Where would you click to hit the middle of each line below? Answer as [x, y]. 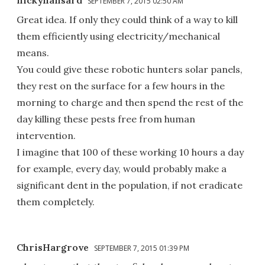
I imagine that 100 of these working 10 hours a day [130, 152]
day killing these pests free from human [106, 119]
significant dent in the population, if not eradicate [130, 185]
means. [33, 52]
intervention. [46, 135]
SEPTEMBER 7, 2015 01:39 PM [142, 248]
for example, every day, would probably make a [122, 168]
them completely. [56, 201]
